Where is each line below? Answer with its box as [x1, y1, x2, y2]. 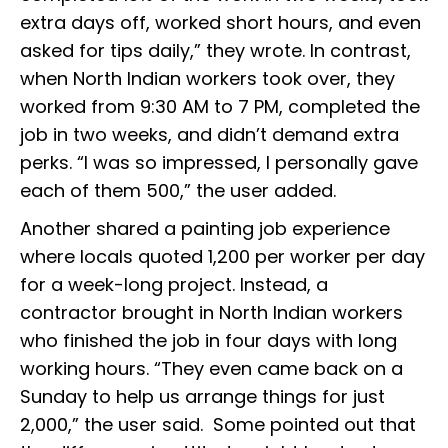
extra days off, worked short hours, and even [20, 10, 421, 36]
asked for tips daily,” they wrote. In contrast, [20, 38, 411, 64]
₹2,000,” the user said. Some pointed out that [20, 412, 416, 438]
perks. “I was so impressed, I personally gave [20, 150, 418, 176]
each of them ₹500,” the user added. [20, 178, 346, 204]
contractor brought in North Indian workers [20, 300, 403, 326]
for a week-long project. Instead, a [20, 272, 328, 298]
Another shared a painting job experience [20, 216, 390, 242]
